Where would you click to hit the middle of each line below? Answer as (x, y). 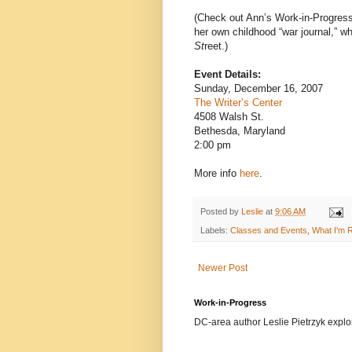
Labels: (215, 231)
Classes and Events (269, 231)
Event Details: (227, 74)
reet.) (216, 46)
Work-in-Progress (230, 303)
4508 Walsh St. (229, 116)
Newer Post (223, 268)
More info (217, 173)
